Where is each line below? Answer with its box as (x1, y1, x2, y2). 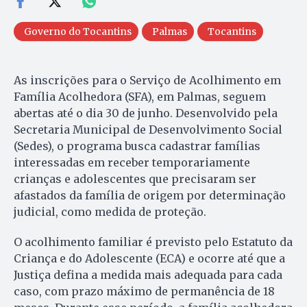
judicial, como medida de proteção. (14, 205, 206, 219)
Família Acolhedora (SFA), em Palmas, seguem (14, 90, 266, 104)
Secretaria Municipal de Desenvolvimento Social (14, 123, 282, 137)
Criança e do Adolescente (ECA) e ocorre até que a (14, 251, 285, 266)
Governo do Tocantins (24, 25, 132, 38)
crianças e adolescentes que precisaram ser (14, 172, 256, 186)
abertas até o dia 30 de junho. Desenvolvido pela (14, 106, 278, 121)
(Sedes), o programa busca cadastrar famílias (14, 139, 260, 153)
